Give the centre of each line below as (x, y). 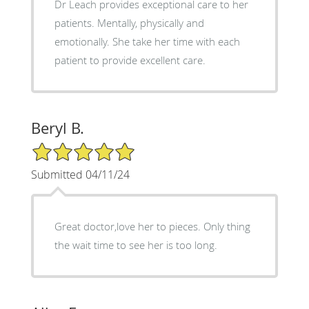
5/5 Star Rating (65, 147)
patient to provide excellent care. (130, 60)
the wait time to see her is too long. (136, 245)
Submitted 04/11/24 (80, 174)
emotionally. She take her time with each (83, 41)
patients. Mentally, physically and (76, 22)
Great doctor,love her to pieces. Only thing (152, 226)
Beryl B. (57, 128)
